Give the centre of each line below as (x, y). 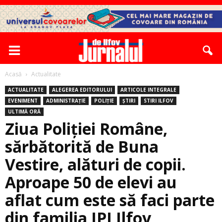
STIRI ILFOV (159, 101)
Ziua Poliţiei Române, (86, 129)
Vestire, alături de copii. (95, 164)
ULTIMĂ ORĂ (24, 111)
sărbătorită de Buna (82, 146)
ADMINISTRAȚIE (66, 101)
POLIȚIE (104, 101)
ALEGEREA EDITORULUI (82, 90)
